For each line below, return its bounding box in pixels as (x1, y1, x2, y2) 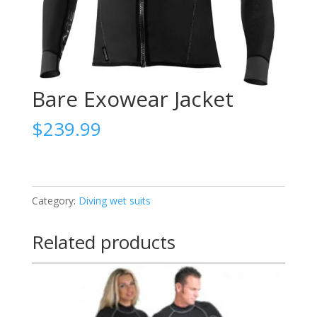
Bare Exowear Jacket (31, 84, 234, 114)
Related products (31, 229, 175, 255)
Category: (31, 194, 79, 208)
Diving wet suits (78, 194, 151, 208)
